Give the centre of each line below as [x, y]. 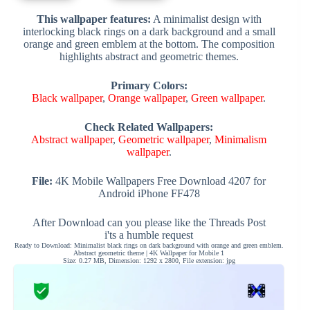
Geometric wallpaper [164, 139]
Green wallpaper [227, 98]
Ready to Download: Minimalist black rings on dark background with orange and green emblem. [149, 245]
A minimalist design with [206, 19]
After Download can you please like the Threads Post [149, 222]
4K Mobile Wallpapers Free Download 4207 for [159, 181]
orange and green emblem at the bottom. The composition [149, 44]
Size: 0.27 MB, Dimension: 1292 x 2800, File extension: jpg [149, 260]
